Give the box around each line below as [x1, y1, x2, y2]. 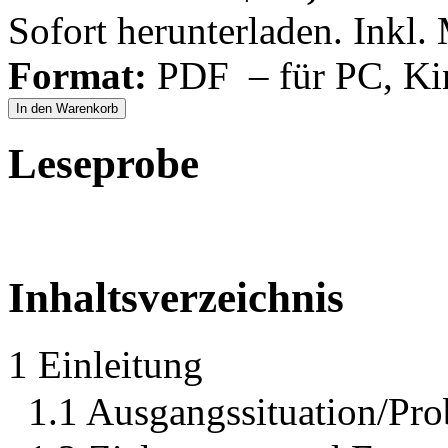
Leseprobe [8, 140, 199, 188]
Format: [8, 54, 147, 98]
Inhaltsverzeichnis [8, 274, 344, 322]
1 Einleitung [8, 343, 203, 387]
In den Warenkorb [16, 101, 118, 117]
